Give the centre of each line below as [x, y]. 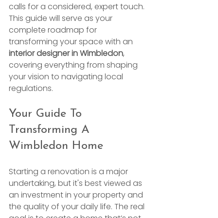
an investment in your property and [77, 195]
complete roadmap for [54, 30]
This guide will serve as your [62, 18]
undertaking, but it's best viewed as [76, 183]
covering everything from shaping [74, 65]
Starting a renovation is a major [69, 172]
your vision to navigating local [67, 77]
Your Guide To [47, 114]
